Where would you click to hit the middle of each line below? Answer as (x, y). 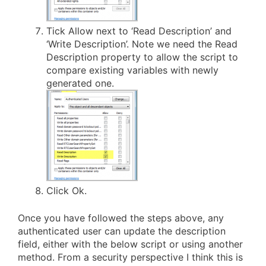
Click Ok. (66, 191)
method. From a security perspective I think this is (130, 257)
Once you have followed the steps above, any (121, 218)
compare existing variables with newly (132, 70)
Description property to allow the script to (142, 57)
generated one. (80, 83)
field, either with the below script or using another (130, 244)
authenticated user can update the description (122, 231)
